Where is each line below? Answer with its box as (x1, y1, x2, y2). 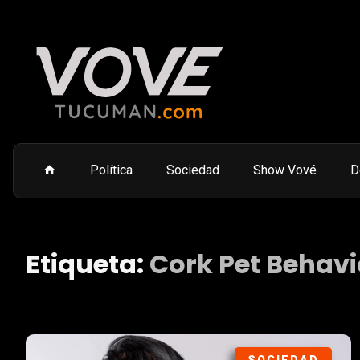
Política (90, 162, 133, 178)
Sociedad (166, 162, 219, 178)
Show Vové (253, 162, 317, 178)
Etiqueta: (26, 246, 149, 282)
